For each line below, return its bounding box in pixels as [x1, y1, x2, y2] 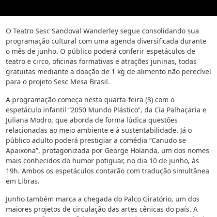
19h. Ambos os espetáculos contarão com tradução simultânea [6, 166, 209, 176]
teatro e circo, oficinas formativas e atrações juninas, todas [6, 57, 197, 66]
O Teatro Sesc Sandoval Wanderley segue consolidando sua [6, 26, 199, 36]
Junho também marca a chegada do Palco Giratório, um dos [6, 194, 200, 204]
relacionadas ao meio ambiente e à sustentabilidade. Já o [6, 125, 192, 135]
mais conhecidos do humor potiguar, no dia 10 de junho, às [6, 156, 199, 166]
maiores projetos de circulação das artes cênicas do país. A [6, 204, 198, 214]
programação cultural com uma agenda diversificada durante [6, 36, 206, 46]
